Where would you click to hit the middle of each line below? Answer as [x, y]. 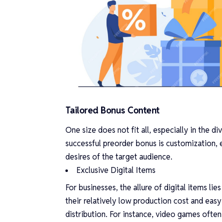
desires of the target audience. [119, 157]
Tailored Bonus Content [112, 111]
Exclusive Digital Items [116, 170]
